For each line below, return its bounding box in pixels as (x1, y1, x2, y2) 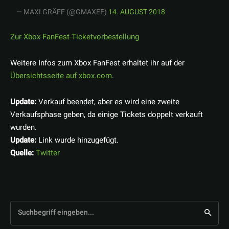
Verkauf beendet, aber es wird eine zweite (36, 96, 179, 108)
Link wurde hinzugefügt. (36, 134, 119, 146)
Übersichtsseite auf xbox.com (10, 70, 112, 82)
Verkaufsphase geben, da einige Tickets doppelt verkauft (10, 109, 203, 121)
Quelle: (10, 147, 34, 159)
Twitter (36, 147, 60, 159)
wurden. (10, 122, 37, 133)
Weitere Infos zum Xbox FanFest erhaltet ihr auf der (10, 57, 185, 69)
